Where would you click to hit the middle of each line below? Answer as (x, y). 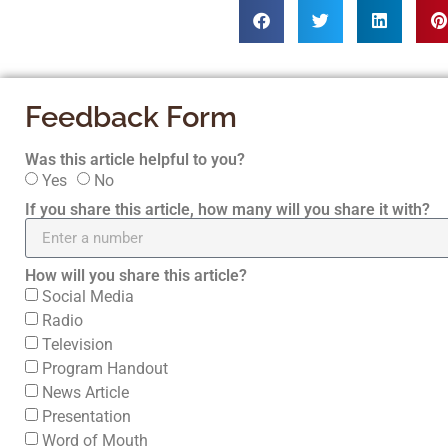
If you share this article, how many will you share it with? (227, 209)
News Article (85, 392)
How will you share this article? (136, 275)
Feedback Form (131, 117)
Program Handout (105, 368)
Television (77, 344)
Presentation (86, 416)
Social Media (88, 296)
